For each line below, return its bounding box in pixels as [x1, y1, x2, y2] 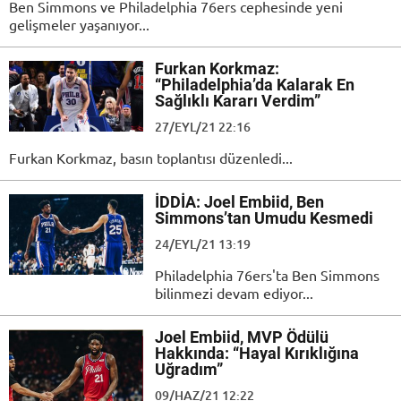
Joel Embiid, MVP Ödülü [155, 328, 328, 347]
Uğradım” [155, 360, 223, 380]
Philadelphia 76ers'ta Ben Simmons [155, 266, 380, 285]
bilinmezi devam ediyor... [155, 284, 313, 303]
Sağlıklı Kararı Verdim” [155, 91, 320, 111]
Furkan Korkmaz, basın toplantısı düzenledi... [9, 149, 293, 167]
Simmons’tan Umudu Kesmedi [155, 209, 373, 228]
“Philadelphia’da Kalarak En [155, 75, 354, 95]
